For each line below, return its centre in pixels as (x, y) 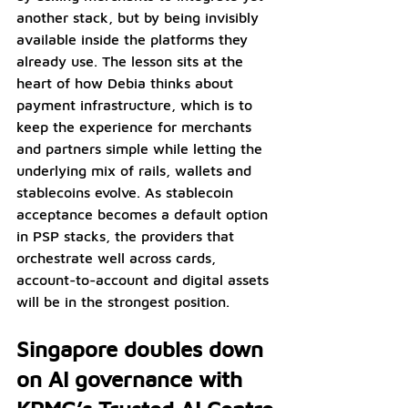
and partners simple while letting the (142, 148)
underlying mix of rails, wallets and (136, 170)
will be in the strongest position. (123, 301)
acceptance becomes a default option (144, 214)
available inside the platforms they (134, 39)
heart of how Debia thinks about (127, 82)
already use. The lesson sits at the (132, 61)
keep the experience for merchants (136, 126)
